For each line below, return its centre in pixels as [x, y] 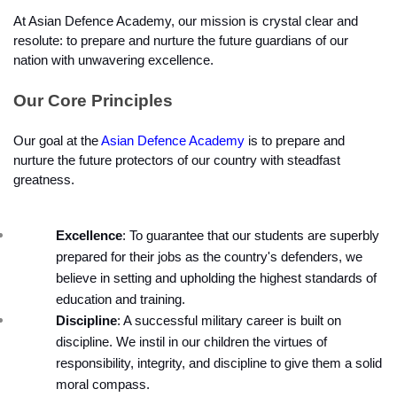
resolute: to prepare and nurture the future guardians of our [181, 41]
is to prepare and [295, 141]
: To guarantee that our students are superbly [251, 236]
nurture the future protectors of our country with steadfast [177, 161]
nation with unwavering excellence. [113, 61]
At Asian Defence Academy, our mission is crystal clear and [186, 22]
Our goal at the [57, 141]
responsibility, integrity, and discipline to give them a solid [219, 364]
